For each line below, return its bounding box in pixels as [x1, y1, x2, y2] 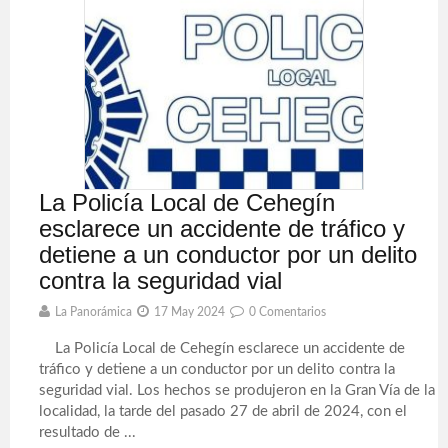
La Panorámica [55, 306, 133, 318]
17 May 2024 [154, 306, 226, 318]
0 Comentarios [249, 306, 327, 318]
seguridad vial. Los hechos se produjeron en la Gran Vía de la [39, 383, 436, 398]
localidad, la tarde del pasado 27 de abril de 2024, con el [39, 404, 408, 419]
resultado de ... [39, 425, 137, 440]
